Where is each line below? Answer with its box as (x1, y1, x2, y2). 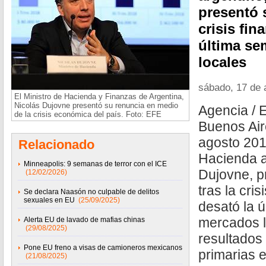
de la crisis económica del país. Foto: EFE (14, 110, 161, 119)
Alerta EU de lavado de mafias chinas (24, 216, 145, 224)
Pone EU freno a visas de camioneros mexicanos (24, 243, 182, 252)
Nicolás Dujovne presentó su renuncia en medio (14, 101, 178, 110)
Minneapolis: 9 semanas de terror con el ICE (24, 160, 167, 168)
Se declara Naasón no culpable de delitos (24, 188, 159, 196)
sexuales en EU (24, 196, 77, 204)
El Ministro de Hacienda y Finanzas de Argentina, (14, 92, 184, 101)
